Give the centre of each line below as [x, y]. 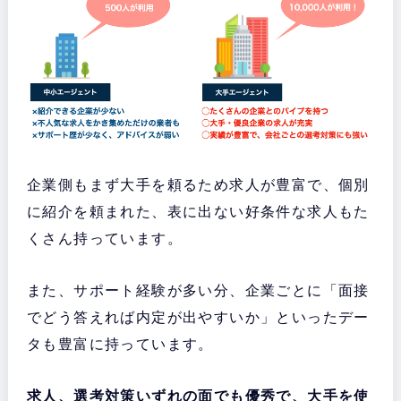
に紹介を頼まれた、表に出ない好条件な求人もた [198, 211]
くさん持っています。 [104, 238]
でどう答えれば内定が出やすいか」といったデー [198, 317]
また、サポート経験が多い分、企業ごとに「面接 [198, 290]
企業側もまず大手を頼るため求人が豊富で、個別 [198, 184]
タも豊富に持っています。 [120, 344]
